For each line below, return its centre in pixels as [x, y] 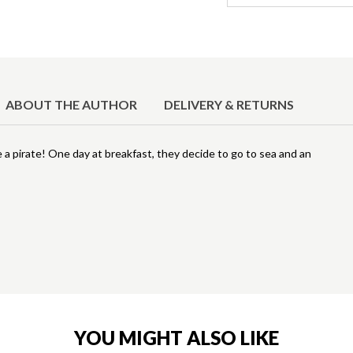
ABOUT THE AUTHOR [72, 105]
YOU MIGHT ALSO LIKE [176, 338]
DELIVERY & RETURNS [229, 105]
